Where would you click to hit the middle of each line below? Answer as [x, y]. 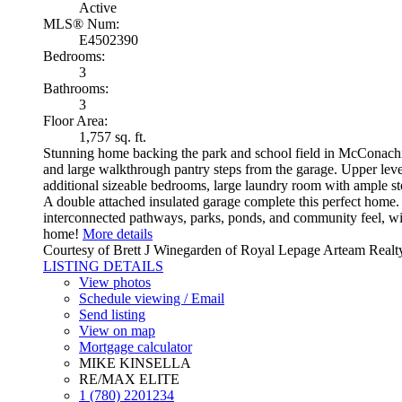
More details [118, 233]
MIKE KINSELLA [135, 363]
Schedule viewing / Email [152, 298]
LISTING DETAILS [103, 266]
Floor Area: [75, 120]
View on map [117, 330]
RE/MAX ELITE [129, 379]
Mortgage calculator [135, 346]
